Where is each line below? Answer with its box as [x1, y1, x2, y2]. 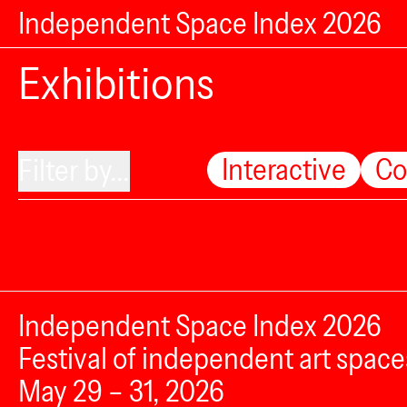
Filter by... [18, 153, 130, 189]
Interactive [222, 152, 346, 187]
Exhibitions [18, 56, 213, 110]
